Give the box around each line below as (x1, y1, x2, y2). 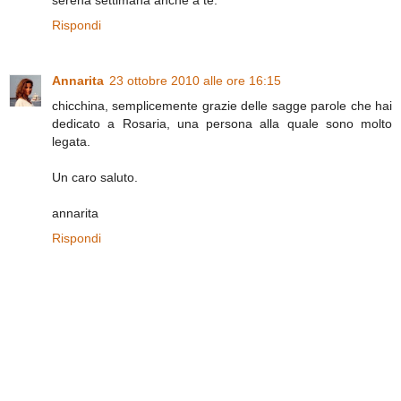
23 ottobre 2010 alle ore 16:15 (109, 73, 281, 88)
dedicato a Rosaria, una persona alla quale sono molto (52, 115, 392, 131)
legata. (52, 133, 90, 149)
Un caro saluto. (52, 169, 138, 184)
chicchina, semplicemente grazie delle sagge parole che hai (52, 98, 392, 113)
